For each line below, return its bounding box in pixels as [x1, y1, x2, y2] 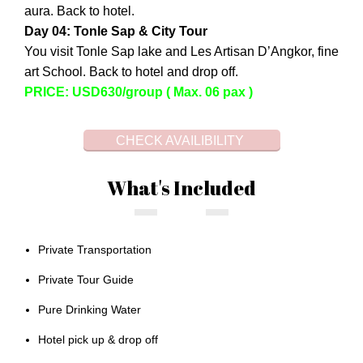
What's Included [107, 174, 256, 201]
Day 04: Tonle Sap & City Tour [24, 23, 207, 38]
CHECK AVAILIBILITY [115, 133, 244, 147]
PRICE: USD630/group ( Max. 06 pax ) [24, 84, 253, 99]
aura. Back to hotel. [24, 3, 135, 18]
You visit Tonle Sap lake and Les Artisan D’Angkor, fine [24, 44, 339, 58]
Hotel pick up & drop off [38, 332, 158, 346]
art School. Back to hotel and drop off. [24, 64, 238, 79]
